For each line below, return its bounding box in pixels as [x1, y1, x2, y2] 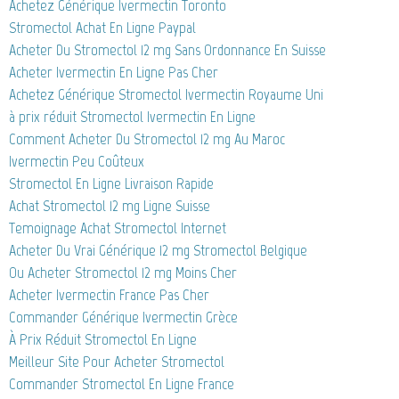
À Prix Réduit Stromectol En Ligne [9, 330, 197, 350]
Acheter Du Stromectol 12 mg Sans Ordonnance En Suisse [9, 40, 326, 61]
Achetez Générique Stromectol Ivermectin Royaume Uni [9, 85, 323, 105]
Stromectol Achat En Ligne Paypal [9, 18, 196, 38]
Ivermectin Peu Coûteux [9, 151, 144, 172]
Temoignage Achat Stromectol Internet [9, 218, 226, 239]
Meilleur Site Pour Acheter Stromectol [9, 352, 224, 372]
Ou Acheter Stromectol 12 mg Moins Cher [9, 263, 237, 283]
